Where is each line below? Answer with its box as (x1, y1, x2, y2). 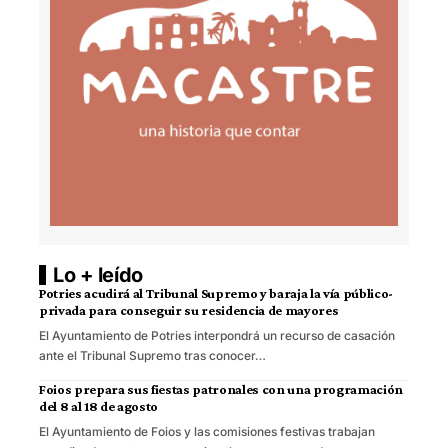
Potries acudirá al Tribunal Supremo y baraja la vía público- (39, 284, 393, 301)
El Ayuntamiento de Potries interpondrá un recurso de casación (39, 327, 395, 343)
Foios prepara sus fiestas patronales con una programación (39, 380, 403, 397)
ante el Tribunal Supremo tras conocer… (39, 347, 266, 363)
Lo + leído (53, 262, 143, 287)
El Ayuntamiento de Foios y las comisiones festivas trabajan (39, 423, 375, 439)
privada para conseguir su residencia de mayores (39, 301, 339, 318)
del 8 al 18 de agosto (39, 397, 158, 414)
